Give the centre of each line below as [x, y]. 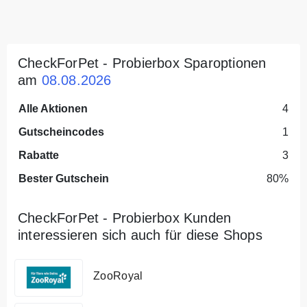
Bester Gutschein [64, 178]
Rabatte [39, 155]
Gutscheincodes [61, 132]
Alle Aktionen [53, 108]
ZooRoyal [118, 276]
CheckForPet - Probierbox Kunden [125, 218]
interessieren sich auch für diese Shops [140, 235]
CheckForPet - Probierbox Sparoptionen [142, 63]
